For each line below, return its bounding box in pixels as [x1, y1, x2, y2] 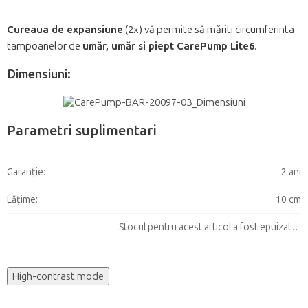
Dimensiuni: [7, 67, 71, 82]
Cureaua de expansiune [7, 23, 123, 36]
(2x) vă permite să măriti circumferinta [123, 23, 294, 36]
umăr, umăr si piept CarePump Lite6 [82, 40, 254, 53]
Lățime [7, 194, 36, 206]
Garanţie [7, 166, 43, 179]
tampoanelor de [7, 40, 82, 53]
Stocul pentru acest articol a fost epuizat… [119, 221, 301, 234]
